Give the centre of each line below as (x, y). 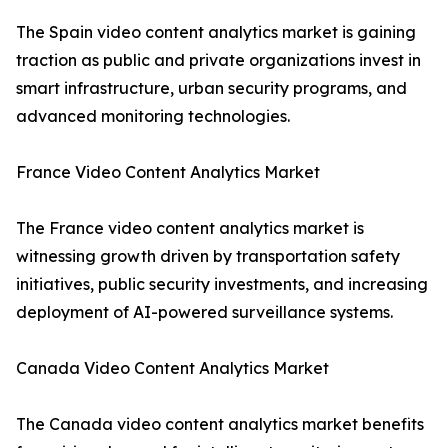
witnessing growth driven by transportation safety (208, 256)
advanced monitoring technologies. (153, 116)
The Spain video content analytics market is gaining (216, 32)
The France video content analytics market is (190, 228)
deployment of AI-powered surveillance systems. (204, 312)
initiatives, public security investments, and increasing (222, 284)
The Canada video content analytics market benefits (220, 424)
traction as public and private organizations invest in (218, 60)
